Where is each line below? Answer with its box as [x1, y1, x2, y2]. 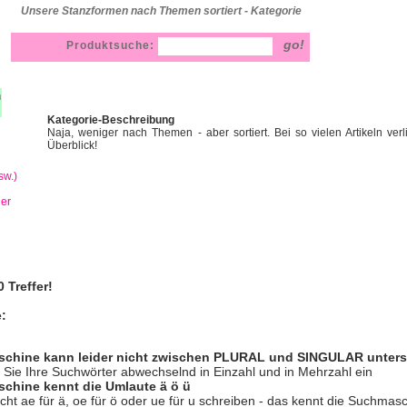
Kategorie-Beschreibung [47, 114, 174, 126]
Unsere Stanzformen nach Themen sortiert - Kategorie [21, 5, 302, 18]
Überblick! [47, 139, 97, 152]
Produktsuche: [66, 39, 158, 52]
